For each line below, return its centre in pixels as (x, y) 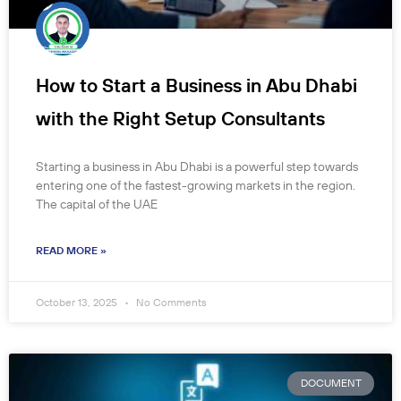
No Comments (170, 303)
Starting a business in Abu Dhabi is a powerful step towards (197, 167)
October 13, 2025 (78, 303)
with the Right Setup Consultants (180, 119)
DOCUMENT (331, 383)
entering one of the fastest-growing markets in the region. (196, 186)
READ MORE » (71, 251)
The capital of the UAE (97, 205)
